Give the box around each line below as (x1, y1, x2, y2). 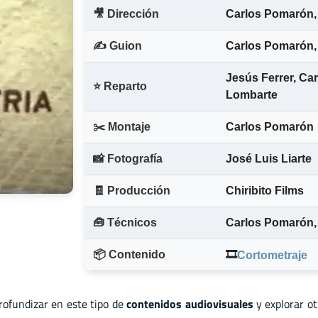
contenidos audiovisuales (126, 295, 253, 312)
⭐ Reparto (93, 80, 147, 93)
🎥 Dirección (93, 8, 159, 21)
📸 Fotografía (93, 153, 163, 165)
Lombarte (226, 89, 278, 102)
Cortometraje (237, 248, 307, 261)
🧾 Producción (93, 185, 170, 197)
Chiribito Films (226, 185, 304, 197)
